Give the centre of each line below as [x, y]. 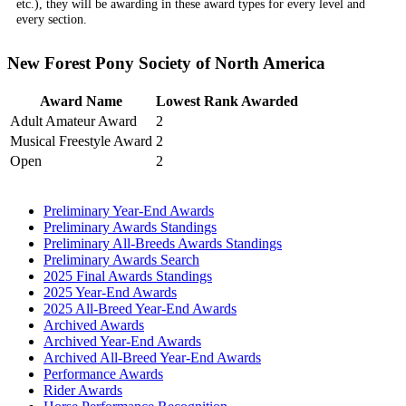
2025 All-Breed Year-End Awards [140, 308]
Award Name [81, 101]
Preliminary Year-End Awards [129, 210]
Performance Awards [103, 373]
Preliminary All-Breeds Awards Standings [163, 243]
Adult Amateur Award [73, 121]
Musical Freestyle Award [81, 140]
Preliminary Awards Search [121, 259]
